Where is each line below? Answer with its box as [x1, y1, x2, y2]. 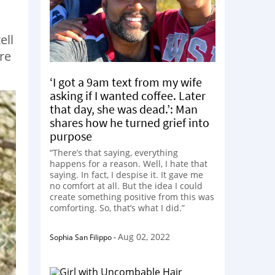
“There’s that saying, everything [50, 146, 178, 158]
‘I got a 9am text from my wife [50, 74, 202, 90]
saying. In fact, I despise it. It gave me [50, 168, 203, 180]
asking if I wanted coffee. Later [50, 87, 206, 103]
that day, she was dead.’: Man [50, 101, 198, 117]
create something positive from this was [50, 190, 214, 203]
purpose [50, 128, 92, 144]
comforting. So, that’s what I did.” [50, 201, 185, 214]
